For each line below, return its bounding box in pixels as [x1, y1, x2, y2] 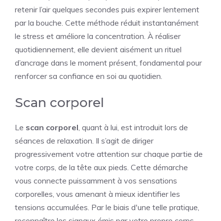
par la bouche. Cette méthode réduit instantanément [15, 18, 199, 28]
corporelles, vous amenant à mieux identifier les [15, 189, 180, 199]
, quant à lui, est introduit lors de [78, 122, 188, 132]
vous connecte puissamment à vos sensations [15, 176, 177, 185]
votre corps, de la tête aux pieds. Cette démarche [15, 162, 188, 172]
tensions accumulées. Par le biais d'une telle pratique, [15, 202, 199, 212]
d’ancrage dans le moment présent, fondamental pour [15, 58, 202, 68]
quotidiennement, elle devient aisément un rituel [15, 44, 182, 54]
